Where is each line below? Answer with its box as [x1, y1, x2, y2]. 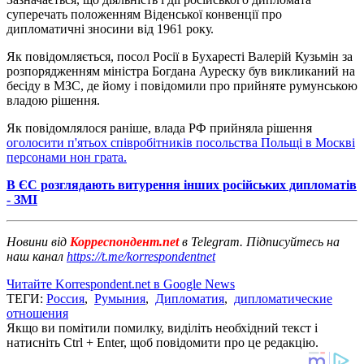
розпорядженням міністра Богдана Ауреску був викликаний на [6, 63, 355, 78]
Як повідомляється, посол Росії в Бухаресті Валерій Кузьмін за [6, 49, 353, 63]
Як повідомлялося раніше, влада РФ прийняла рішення [6, 120, 312, 135]
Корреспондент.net [67, 234, 182, 249]
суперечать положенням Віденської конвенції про [6, 6, 282, 21]
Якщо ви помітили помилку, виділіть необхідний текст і [6, 320, 318, 335]
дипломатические [234, 291, 332, 305]
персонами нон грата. [6, 149, 127, 164]
